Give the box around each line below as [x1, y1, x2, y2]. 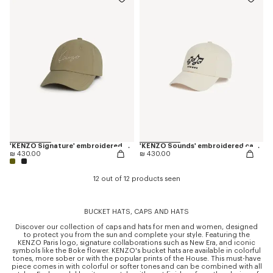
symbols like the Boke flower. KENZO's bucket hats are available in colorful [12, 247, 261, 254]
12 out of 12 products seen [93, 175, 180, 182]
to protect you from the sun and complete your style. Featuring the [23, 231, 250, 238]
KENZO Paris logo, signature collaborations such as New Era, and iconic [18, 239, 255, 246]
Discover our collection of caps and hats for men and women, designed [15, 223, 258, 230]
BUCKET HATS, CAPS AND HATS [84, 208, 189, 215]
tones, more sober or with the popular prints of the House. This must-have [12, 255, 261, 262]
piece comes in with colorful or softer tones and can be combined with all [11, 263, 262, 270]
